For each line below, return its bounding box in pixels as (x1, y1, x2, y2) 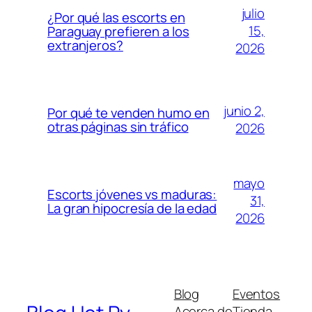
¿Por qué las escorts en (47, 8, 185, 26)
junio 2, (223, 101, 265, 120)
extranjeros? (47, 36, 123, 54)
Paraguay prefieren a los (47, 22, 189, 40)
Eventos (232, 285, 281, 304)
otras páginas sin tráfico (47, 117, 189, 136)
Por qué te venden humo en (47, 103, 210, 122)
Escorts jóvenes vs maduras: (47, 185, 217, 203)
